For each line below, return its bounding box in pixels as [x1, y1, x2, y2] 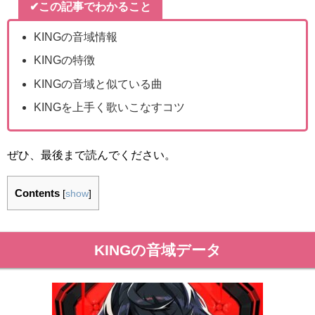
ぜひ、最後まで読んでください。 [7, 148, 176, 160]
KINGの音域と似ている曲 [34, 77, 163, 89]
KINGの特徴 [34, 54, 96, 66]
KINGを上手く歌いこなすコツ [34, 101, 186, 113]
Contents [15, 187, 60, 198]
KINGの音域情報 [34, 30, 118, 42]
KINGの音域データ [94, 242, 221, 257]
